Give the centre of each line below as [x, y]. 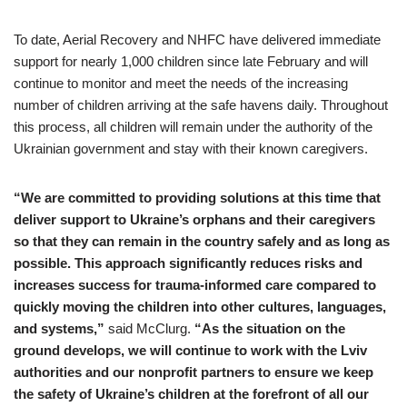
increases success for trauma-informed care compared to [195, 285]
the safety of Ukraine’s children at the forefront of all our [191, 394]
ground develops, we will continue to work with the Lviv [190, 351]
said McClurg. [149, 329]
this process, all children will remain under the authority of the [193, 127]
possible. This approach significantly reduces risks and [188, 263]
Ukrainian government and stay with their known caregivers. [191, 149]
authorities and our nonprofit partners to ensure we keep [194, 372]
